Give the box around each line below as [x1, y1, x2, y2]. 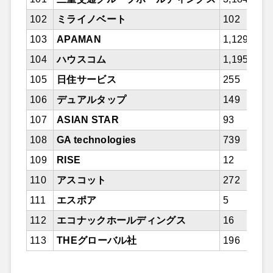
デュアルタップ [56, 94, 127, 105]
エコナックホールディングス [56, 215, 186, 226]
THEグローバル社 [56, 235, 137, 246]
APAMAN [56, 34, 101, 45]
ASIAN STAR [56, 115, 119, 126]
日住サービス [56, 74, 116, 85]
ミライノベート [56, 14, 127, 25]
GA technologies [56, 135, 136, 146]
